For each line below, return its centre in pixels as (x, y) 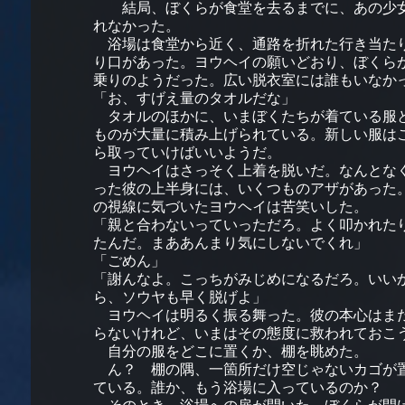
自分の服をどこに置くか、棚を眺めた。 (230, 351)
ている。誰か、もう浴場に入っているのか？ (245, 387)
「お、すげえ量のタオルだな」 (194, 98)
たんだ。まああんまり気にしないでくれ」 (230, 243)
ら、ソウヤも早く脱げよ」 (179, 297)
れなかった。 (136, 26)
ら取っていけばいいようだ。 (187, 152)
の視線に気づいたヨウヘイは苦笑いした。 (230, 207)
